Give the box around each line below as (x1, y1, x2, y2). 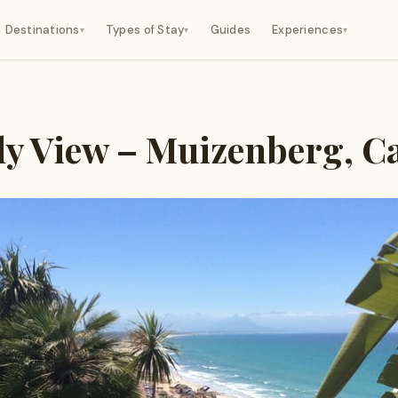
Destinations (4, 22, 80, 37)
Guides (210, 22, 251, 37)
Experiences (272, 22, 344, 37)
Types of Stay (105, 22, 185, 37)
